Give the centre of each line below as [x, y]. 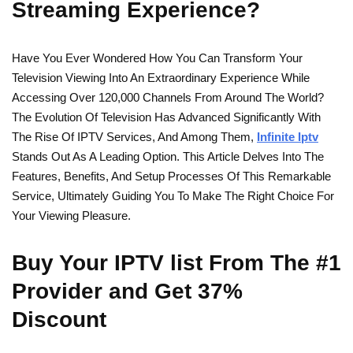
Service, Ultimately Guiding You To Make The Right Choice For [173, 196]
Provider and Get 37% [127, 291]
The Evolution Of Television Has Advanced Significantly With [166, 117]
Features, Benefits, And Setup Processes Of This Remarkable [171, 176]
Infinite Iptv [288, 137]
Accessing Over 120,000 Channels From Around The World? [168, 97]
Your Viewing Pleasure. [71, 216]
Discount [59, 320]
